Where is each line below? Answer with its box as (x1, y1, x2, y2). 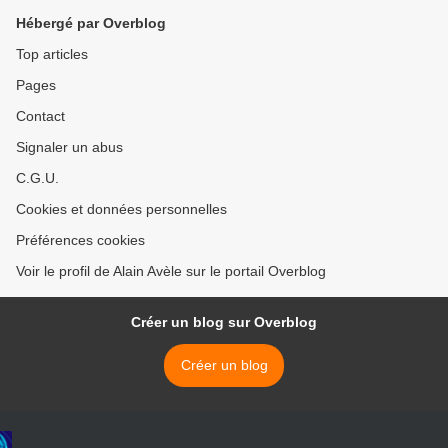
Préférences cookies (16, 232, 145, 249)
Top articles (16, 46, 88, 63)
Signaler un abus (16, 139, 123, 156)
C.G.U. (16, 170, 59, 187)
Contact (16, 108, 65, 125)
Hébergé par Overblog (16, 15, 166, 32)
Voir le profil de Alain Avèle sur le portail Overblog (16, 263, 326, 280)
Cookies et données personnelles (16, 201, 227, 218)
